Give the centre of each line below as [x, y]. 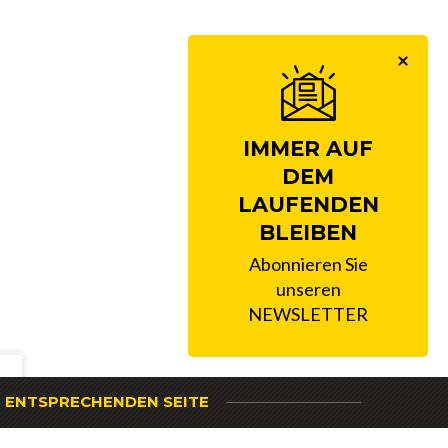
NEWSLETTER [308, 314]
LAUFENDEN [308, 204]
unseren [308, 289]
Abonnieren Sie [308, 264]
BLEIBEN [308, 232]
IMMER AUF [308, 148]
